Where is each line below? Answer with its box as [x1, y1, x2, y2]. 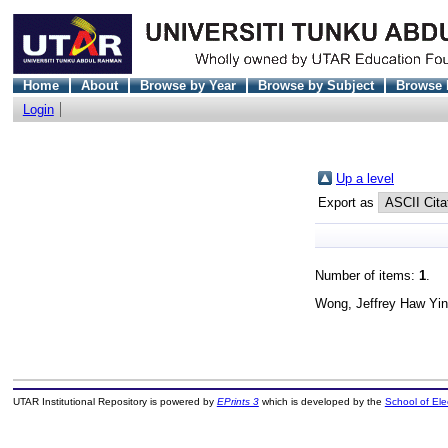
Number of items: [315, 267, 419, 283]
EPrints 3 [216, 396, 259, 408]
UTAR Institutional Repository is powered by [12, 396, 217, 408]
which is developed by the [258, 396, 385, 408]
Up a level [336, 170, 394, 186]
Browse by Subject [257, 77, 374, 93]
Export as [318, 194, 378, 210]
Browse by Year [139, 77, 236, 93]
